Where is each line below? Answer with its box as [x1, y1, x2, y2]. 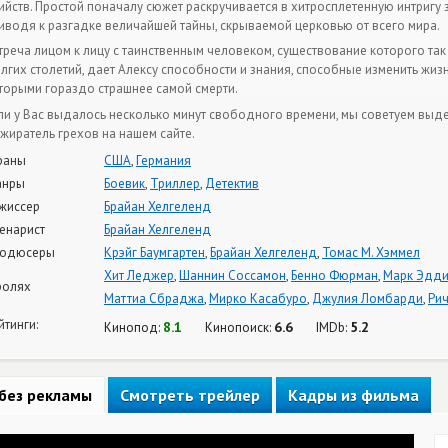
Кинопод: [104, 319, 163, 336]
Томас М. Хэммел [322, 244, 420, 261]
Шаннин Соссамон [179, 267, 286, 284]
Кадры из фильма [288, 385, 419, 405]
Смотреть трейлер [120, 385, 260, 405]
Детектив [205, 175, 259, 192]
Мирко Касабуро [209, 290, 307, 307]
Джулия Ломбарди [312, 290, 423, 307]
